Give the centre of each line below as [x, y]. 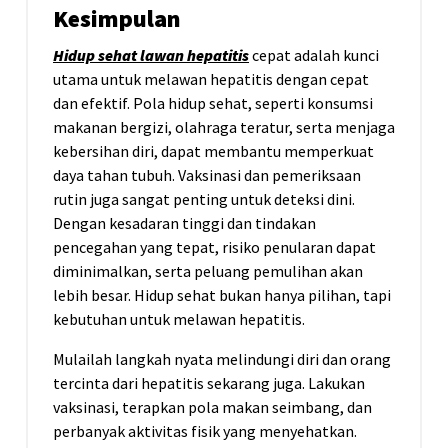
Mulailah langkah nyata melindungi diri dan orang [222, 359]
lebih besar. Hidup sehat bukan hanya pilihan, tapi [222, 295]
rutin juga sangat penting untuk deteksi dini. [204, 199]
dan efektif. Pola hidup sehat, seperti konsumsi [213, 103]
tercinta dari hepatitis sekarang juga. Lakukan [209, 383]
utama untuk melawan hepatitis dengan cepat [211, 79]
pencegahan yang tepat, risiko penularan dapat [214, 247]
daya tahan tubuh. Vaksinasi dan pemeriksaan [207, 175]
